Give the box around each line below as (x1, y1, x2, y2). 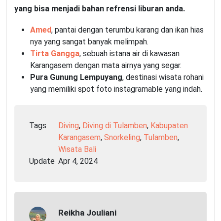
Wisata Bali (58, 145, 96, 154)
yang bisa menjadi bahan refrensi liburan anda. (14, 4, 185, 14)
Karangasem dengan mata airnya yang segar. (30, 61, 182, 71)
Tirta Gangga (30, 49, 79, 59)
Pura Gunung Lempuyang (30, 73, 122, 82)
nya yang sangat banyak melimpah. (30, 37, 148, 47)
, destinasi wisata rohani (122, 73, 204, 82)
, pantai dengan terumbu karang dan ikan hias (51, 25, 204, 35)
